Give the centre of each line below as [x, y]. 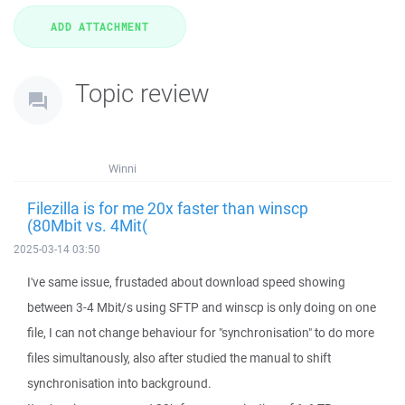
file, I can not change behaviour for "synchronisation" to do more [201, 333]
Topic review [142, 93]
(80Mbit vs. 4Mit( [87, 225]
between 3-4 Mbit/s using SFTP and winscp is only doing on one [202, 307]
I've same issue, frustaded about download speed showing [186, 282]
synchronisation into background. [119, 383]
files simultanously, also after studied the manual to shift [179, 358]
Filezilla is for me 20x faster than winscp [168, 208]
